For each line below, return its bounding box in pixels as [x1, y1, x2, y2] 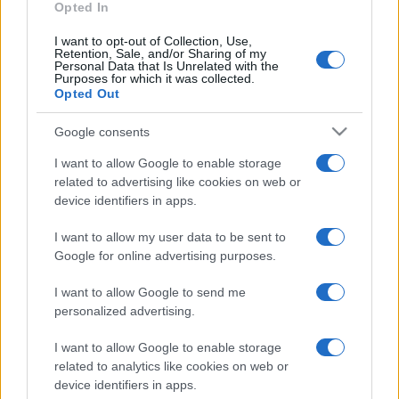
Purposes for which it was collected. [54, 71, 255, 86]
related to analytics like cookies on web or [54, 359, 289, 374]
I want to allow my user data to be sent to [54, 230, 286, 245]
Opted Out [54, 86, 120, 102]
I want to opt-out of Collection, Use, [54, 34, 252, 49]
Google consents [54, 124, 150, 139]
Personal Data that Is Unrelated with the [54, 59, 279, 74]
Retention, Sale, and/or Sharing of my [54, 46, 266, 61]
